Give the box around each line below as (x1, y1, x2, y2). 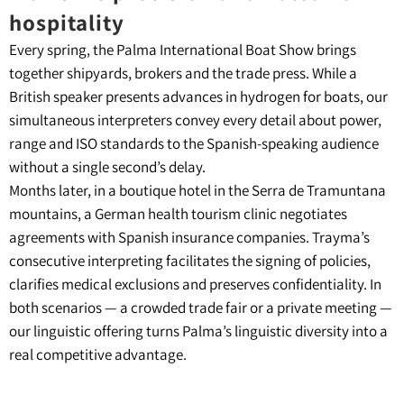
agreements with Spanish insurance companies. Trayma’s (9, 227, 370, 248)
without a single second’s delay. (9, 157, 206, 178)
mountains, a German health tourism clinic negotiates (9, 204, 347, 225)
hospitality (9, 7, 124, 38)
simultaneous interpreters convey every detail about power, (9, 110, 381, 131)
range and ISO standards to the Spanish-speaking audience (9, 133, 379, 154)
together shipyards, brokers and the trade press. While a (9, 63, 357, 84)
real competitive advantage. (9, 344, 187, 365)
